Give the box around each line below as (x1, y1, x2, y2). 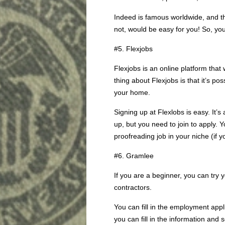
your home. (114, 88, 150, 96)
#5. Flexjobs (114, 45, 153, 53)
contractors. (114, 183, 152, 191)
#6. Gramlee (114, 152, 154, 160)
